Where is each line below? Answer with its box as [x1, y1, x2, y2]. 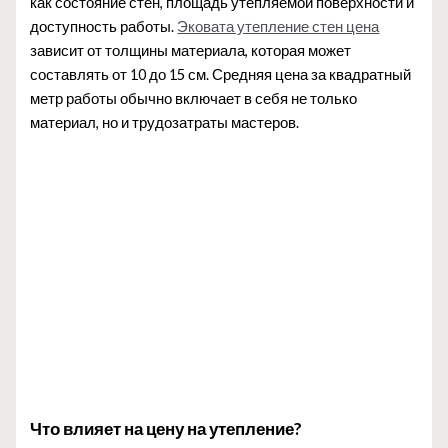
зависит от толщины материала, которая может [30, 42, 352, 60]
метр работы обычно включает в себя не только [30, 90, 358, 108]
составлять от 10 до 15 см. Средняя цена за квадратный [30, 66, 412, 84]
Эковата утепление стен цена [177, 18, 380, 36]
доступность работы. [30, 18, 178, 36]
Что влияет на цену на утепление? [30, 417, 303, 439]
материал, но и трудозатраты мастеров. [30, 114, 300, 132]
